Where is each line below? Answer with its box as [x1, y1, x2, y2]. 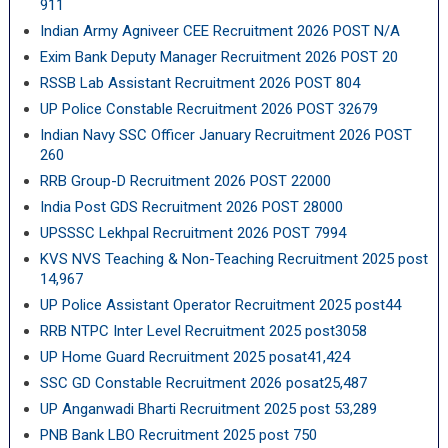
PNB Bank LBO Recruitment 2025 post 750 [39, 426, 317, 444]
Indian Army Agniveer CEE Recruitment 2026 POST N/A [39, 22, 400, 40]
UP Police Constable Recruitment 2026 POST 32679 [39, 100, 378, 118]
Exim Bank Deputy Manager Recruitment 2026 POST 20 [39, 48, 398, 66]
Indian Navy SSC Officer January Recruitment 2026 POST [39, 126, 412, 144]
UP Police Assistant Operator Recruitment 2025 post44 [39, 296, 401, 314]
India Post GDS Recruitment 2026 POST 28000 [39, 198, 343, 216]
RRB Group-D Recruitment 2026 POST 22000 [39, 172, 331, 190]
